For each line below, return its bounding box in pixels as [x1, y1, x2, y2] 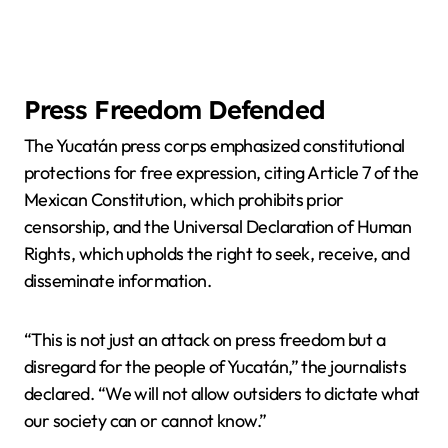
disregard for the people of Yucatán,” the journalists [24, 355, 407, 379]
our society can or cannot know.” [24, 409, 267, 433]
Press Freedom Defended [24, 92, 325, 125]
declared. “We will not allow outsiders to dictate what [24, 382, 420, 406]
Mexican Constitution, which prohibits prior [24, 188, 344, 212]
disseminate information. [24, 269, 212, 293]
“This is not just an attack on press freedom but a [24, 328, 385, 352]
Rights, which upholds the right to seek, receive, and [24, 242, 410, 266]
